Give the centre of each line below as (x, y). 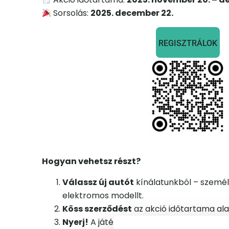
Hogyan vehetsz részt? (91, 162)
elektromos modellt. (103, 195)
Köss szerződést (97, 209)
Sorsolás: (71, 13)
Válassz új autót (98, 182)
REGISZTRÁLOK (188, 43)
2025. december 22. (132, 13)
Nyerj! (75, 222)
